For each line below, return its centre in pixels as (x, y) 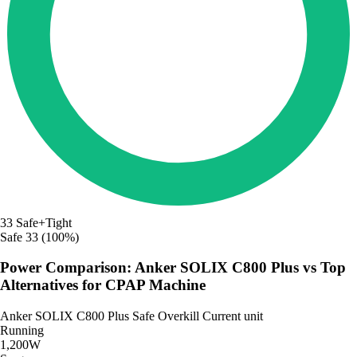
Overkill (180, 316)
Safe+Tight (44, 222)
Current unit (233, 316)
